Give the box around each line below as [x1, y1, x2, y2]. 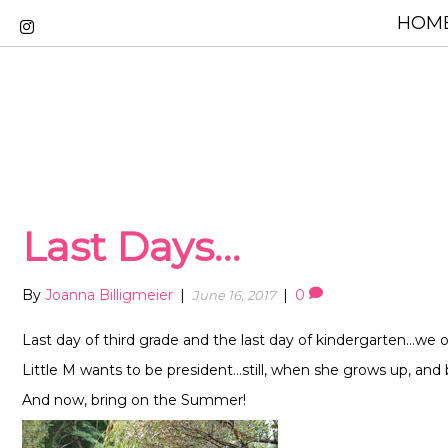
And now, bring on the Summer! [22, 391, 246, 410]
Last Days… [22, 222, 240, 272]
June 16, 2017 [192, 287, 276, 304]
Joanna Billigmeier [45, 286, 173, 305]
